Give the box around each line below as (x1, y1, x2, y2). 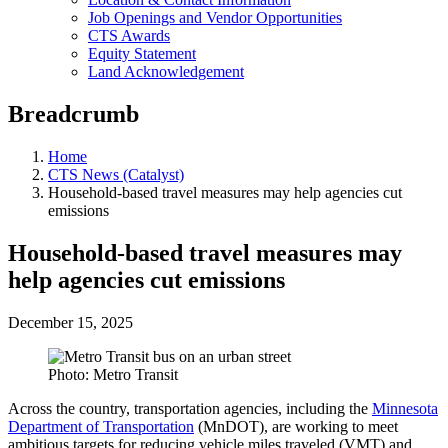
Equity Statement (88, 45, 196, 62)
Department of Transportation (8, 417, 194, 435)
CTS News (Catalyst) (48, 165, 184, 183)
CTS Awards (88, 27, 170, 44)
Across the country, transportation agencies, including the (8, 399, 372, 417)
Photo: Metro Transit (48, 365, 178, 383)
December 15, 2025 (8, 313, 133, 331)
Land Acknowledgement (88, 63, 244, 80)
